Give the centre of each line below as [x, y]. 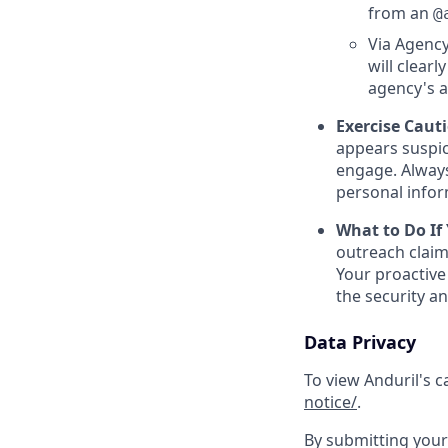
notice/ [330, 402]
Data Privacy [360, 342]
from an [400, 13]
